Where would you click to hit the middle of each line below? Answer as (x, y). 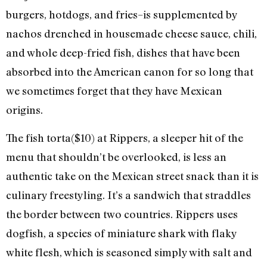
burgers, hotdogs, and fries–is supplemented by (122, 15)
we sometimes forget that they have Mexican (114, 91)
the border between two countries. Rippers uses (122, 214)
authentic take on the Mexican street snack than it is (132, 176)
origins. (24, 110)
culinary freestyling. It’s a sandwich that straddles (128, 195)
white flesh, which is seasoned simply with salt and (129, 252)
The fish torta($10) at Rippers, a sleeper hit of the (125, 137)
